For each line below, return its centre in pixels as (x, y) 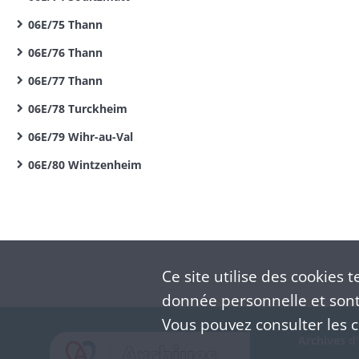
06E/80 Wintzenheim (85, 165)
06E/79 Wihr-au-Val (81, 137)
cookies (317, 276)
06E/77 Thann (65, 81)
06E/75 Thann (65, 24)
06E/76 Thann (65, 52)
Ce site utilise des (226, 276)
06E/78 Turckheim (78, 109)
